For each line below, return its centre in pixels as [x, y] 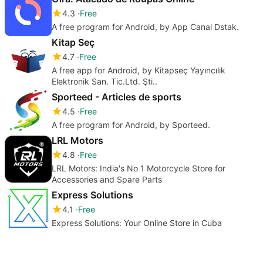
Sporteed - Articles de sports [117, 97]
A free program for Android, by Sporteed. [131, 124]
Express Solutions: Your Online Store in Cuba [137, 222]
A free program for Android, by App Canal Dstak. [145, 26]
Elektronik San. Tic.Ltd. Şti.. [104, 81]
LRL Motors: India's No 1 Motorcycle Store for [139, 168]
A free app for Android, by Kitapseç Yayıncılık [139, 70]
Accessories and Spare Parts [107, 179]
